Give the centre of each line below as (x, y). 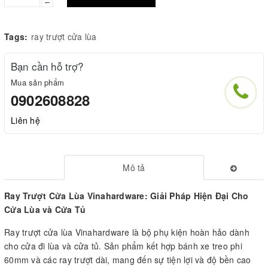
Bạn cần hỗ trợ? (47, 66)
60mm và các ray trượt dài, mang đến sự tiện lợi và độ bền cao (128, 259)
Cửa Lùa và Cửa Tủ (45, 209)
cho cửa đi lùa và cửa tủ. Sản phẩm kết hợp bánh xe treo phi (123, 246)
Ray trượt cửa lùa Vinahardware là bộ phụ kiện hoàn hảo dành (127, 232)
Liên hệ (25, 120)
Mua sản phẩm (37, 82)
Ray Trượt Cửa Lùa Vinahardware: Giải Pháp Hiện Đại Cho (127, 195)
